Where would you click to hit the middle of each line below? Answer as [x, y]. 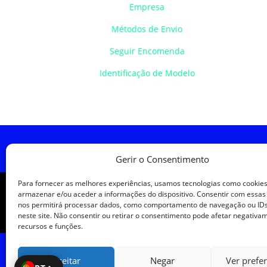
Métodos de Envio [147, 29]
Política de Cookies [130, 150]
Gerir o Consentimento [163, 159]
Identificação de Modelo [147, 73]
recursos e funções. [50, 226]
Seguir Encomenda [147, 51]
